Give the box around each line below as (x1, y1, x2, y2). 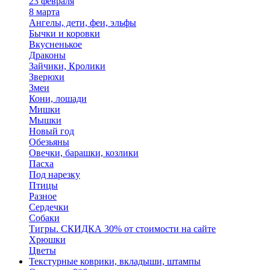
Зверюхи (29, 72, 64, 82)
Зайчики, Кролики (29, 61, 105, 71)
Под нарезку (29, 169, 80, 180)
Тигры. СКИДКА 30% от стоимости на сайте (29, 224, 216, 234)
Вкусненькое (29, 39, 82, 49)
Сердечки (29, 202, 69, 212)
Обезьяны (29, 137, 69, 147)
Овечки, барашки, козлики (29, 148, 139, 158)
